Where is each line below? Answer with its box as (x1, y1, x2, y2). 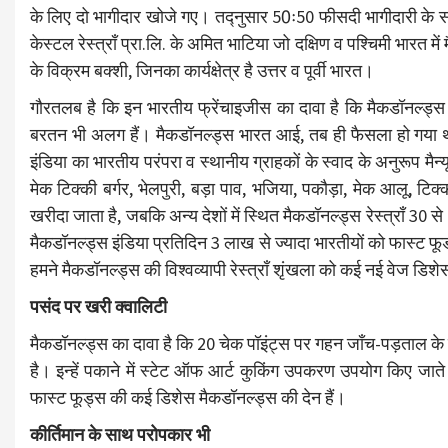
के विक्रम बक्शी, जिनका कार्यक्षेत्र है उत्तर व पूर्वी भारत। (30, 59, 374, 83)
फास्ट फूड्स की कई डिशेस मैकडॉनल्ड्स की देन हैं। (30, 386, 346, 410)
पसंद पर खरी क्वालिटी (30, 295, 167, 319)
